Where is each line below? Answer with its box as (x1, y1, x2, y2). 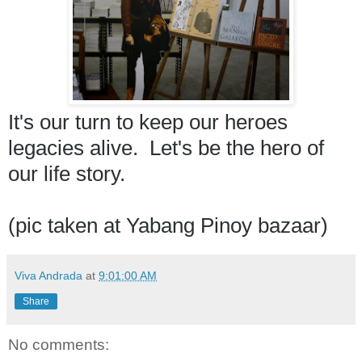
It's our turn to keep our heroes (8, 109, 288, 134)
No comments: (8, 335, 109, 353)
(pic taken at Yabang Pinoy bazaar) (8, 213, 334, 238)
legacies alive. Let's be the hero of (8, 135, 324, 160)
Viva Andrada (15, 268, 82, 282)
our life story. (8, 161, 131, 186)
